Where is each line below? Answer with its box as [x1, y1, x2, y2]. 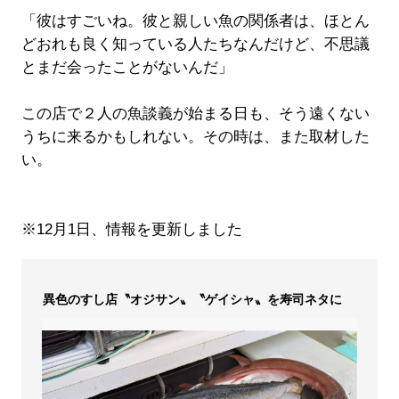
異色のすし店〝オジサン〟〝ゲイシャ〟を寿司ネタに [42, 291, 342, 306]
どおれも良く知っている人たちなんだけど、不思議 [20, 35, 370, 53]
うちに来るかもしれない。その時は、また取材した [20, 127, 370, 145]
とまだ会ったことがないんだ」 [20, 58, 233, 76]
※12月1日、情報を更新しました [20, 220, 242, 238]
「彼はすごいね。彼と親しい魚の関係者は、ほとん [20, 12, 370, 29]
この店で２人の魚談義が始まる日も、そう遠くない [20, 104, 370, 122]
